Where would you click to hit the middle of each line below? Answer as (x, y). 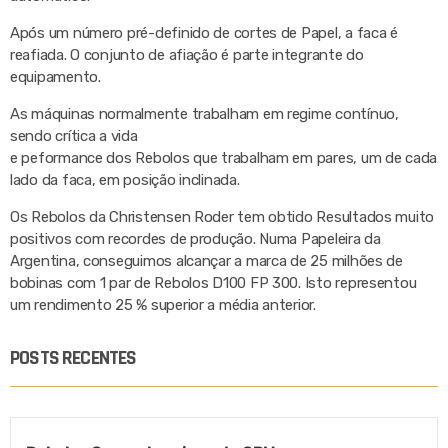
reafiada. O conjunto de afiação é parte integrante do (187, 55)
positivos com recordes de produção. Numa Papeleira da (195, 239)
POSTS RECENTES (73, 358)
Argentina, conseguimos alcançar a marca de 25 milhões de (206, 261)
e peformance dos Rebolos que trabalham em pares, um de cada (224, 158)
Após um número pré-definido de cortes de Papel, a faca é (204, 33)
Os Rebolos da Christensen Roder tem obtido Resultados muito (222, 217)
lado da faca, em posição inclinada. (125, 180)
